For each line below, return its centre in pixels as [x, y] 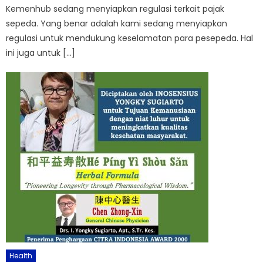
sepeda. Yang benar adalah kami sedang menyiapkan [117, 24]
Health [21, 256]
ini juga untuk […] [41, 53]
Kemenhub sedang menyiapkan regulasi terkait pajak [115, 9]
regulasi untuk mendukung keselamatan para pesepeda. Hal [130, 38]
